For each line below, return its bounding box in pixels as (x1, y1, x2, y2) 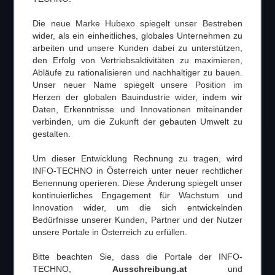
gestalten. (33, 128, 71, 139)
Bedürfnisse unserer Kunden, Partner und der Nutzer (33, 214, 242, 225)
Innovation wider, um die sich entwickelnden (33, 202, 242, 212)
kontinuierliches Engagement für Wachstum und (33, 190, 242, 200)
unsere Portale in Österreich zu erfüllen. (33, 227, 188, 237)
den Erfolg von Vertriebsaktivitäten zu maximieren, (33, 55, 242, 65)
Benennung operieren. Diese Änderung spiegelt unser (33, 177, 242, 188)
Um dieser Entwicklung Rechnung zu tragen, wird (33, 153, 242, 163)
